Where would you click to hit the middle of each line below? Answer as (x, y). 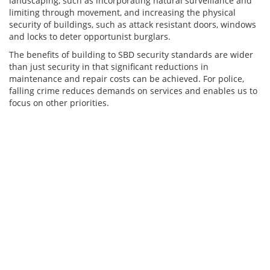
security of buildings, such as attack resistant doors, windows (133, 24)
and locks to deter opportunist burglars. (90, 36)
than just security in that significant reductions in (109, 67)
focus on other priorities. (59, 103)
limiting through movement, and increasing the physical (122, 12)
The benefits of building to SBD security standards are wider (131, 55)
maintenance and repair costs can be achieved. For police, (127, 79)
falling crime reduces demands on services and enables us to (133, 91)
